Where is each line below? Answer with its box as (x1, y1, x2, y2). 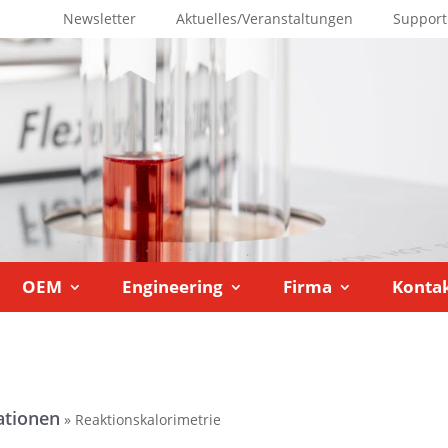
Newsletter (63, 9, 137, 28)
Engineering (122, 275, 224, 299)
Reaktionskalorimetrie (75, 410, 222, 430)
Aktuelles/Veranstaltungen (176, 9, 354, 28)
